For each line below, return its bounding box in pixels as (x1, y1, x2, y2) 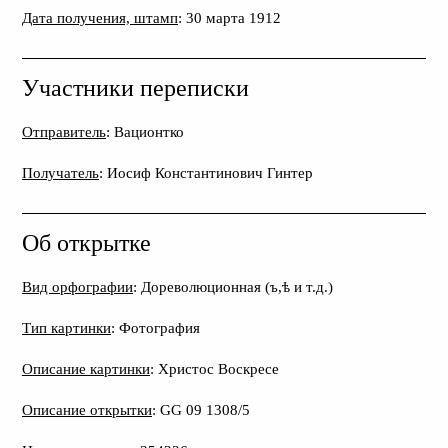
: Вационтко (106, 122, 184, 140)
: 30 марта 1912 (178, 8, 281, 26)
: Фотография (111, 318, 200, 336)
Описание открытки (22, 400, 152, 418)
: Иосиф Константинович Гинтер (99, 163, 313, 181)
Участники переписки (22, 74, 249, 101)
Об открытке (22, 229, 151, 256)
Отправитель (22, 122, 106, 140)
